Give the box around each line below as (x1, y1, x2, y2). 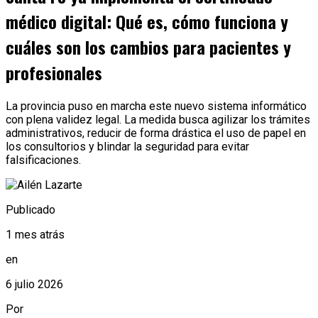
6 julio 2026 (6, 278, 63, 292)
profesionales (6, 60, 102, 86)
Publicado (6, 203, 55, 217)
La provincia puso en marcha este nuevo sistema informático (6, 99, 307, 114)
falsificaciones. (6, 153, 81, 168)
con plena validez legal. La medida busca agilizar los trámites (6, 113, 310, 127)
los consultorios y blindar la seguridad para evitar (6, 140, 249, 154)
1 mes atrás (6, 228, 65, 242)
